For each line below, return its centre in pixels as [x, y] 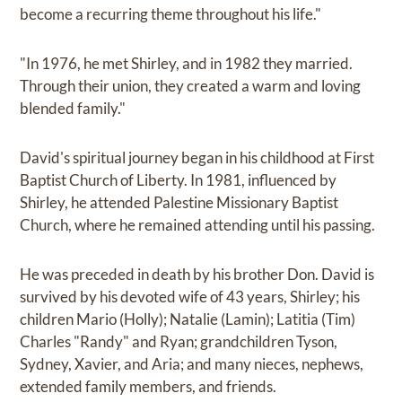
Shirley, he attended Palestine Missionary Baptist [179, 202]
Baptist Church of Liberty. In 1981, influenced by [179, 179]
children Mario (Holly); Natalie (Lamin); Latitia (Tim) [188, 319]
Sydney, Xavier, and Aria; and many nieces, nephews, [192, 363]
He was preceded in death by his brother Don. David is [197, 274]
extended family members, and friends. [149, 386]
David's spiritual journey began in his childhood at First [197, 157]
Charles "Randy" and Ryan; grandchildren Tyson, [179, 341]
